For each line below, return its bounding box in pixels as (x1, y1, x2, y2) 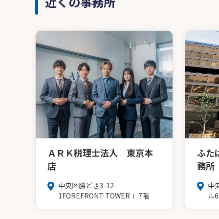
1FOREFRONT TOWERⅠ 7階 (58, 191, 149, 201)
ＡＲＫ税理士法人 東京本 (47, 146, 153, 159)
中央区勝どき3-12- (58, 180, 117, 191)
